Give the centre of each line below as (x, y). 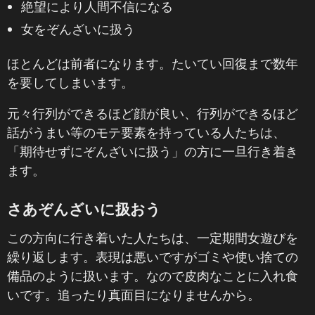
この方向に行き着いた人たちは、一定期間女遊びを (153, 238)
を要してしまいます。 (70, 82)
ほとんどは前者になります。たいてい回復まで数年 (153, 63)
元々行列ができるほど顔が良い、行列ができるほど (153, 113)
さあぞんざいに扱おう (84, 208)
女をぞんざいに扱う (78, 29)
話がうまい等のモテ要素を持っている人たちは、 (146, 132)
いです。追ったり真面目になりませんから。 (134, 295)
